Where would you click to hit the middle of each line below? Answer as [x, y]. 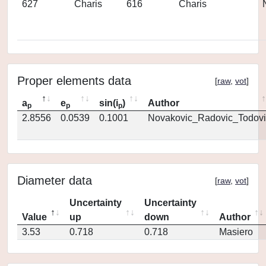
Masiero [236, 232]
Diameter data [55, 180]
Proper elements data [74, 81]
